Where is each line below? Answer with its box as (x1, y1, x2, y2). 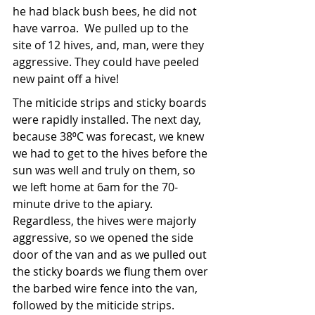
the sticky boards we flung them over (13, 264, 211, 279)
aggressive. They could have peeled (13, 54, 202, 70)
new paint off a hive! (13, 71, 119, 86)
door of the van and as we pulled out (13, 247, 210, 262)
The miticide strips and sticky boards (13, 95, 210, 110)
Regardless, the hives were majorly (13, 213, 199, 229)
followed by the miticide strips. (13, 297, 174, 313)
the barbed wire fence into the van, (13, 281, 200, 296)
